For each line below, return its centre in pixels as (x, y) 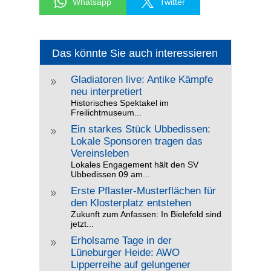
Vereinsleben (100, 154)
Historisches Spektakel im (119, 103)
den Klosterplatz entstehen (131, 203)
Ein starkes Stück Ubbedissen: (140, 129)
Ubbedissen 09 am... (110, 175)
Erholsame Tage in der (121, 241)
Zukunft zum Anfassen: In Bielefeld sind (146, 214)
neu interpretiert (106, 92)
